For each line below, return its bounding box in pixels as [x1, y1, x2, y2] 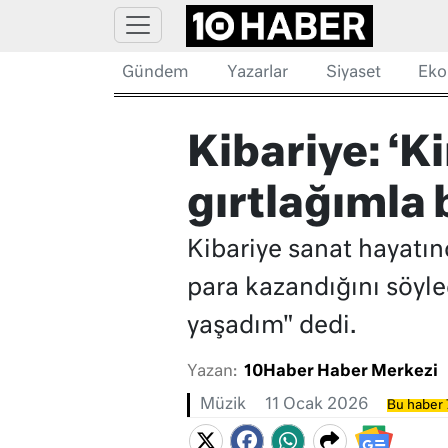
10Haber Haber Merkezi [243, 364, 438, 381]
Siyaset [325, 65, 381, 81]
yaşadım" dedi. [186, 314, 356, 339]
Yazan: [186, 364, 237, 381]
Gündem [122, 65, 189, 81]
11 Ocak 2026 [264, 397, 368, 414]
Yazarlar [226, 65, 288, 81]
